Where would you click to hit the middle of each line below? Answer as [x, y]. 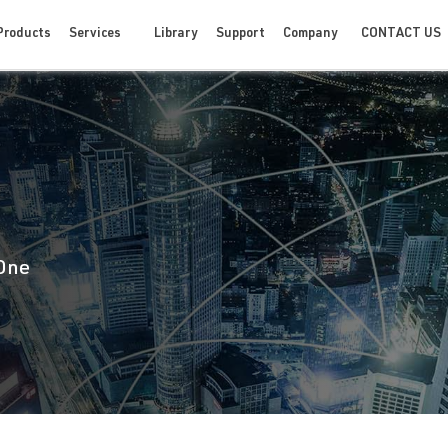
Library [176, 34]
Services [95, 34]
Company [311, 34]
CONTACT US [401, 34]
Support [241, 34]
